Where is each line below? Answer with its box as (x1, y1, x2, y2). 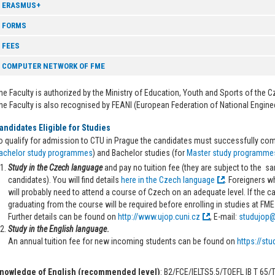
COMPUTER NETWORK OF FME (2, 61, 105, 71)
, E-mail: (210, 212, 239, 222)
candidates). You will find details (8, 175, 121, 185)
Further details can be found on (8, 212, 118, 222)
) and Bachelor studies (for (93, 148, 187, 158)
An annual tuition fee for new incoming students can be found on (8, 236, 237, 246)
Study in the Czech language (8, 163, 103, 172)
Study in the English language (8, 224, 107, 234)
